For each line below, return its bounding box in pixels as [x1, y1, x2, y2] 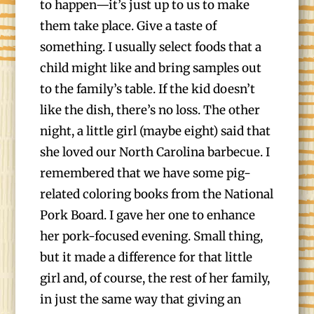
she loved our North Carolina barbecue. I [40, 144, 271, 160]
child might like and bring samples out [40, 60, 262, 76]
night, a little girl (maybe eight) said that [40, 123, 271, 139]
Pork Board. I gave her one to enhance [40, 207, 256, 223]
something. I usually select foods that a [40, 39, 262, 55]
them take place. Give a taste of [40, 18, 217, 34]
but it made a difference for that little [40, 250, 253, 265]
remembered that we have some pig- [40, 165, 252, 181]
